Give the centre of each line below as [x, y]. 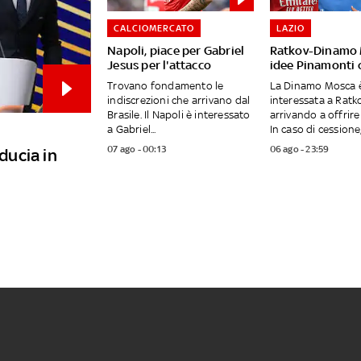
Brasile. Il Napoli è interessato [179, 115]
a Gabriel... [132, 130]
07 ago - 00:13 [137, 149]
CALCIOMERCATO [154, 29]
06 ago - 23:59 [299, 149]
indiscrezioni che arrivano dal [179, 101]
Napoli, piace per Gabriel [176, 51]
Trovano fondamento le [166, 86]
